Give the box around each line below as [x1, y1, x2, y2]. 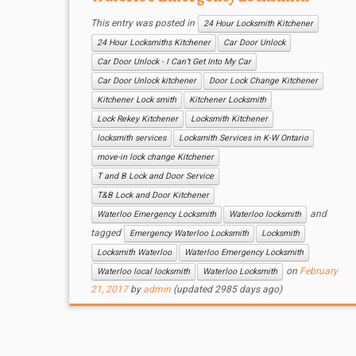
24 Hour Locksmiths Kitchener [96, 37, 211, 48]
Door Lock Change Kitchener [208, 75, 318, 86]
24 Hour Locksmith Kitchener [203, 18, 313, 29]
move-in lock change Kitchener [96, 152, 214, 162]
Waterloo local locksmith [96, 266, 190, 277]
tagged [90, 227, 123, 239]
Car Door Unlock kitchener [96, 75, 196, 86]
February [299, 265, 338, 277]
